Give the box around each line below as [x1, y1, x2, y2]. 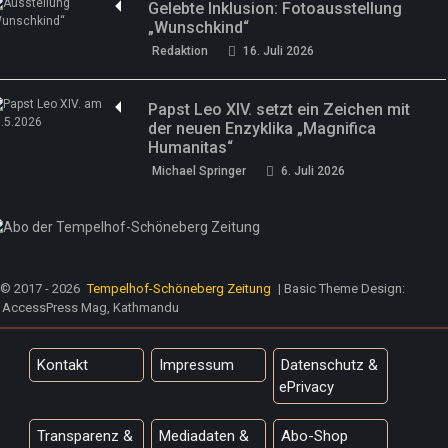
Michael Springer [152, 164, 247, 179]
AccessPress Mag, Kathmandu [2, 300, 179, 316]
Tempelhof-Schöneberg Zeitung [87, 281, 271, 297]
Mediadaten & [159, 427, 249, 446]
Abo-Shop [281, 427, 348, 446]
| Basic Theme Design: [278, 281, 405, 297]
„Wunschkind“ [148, 18, 250, 38]
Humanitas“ [148, 138, 234, 158]
